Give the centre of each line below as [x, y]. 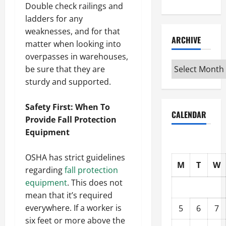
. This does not [95, 183]
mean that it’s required [69, 195]
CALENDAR [189, 115]
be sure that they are [65, 69]
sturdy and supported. [68, 82]
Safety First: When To [68, 107]
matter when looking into [73, 44]
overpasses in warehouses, [77, 57]
